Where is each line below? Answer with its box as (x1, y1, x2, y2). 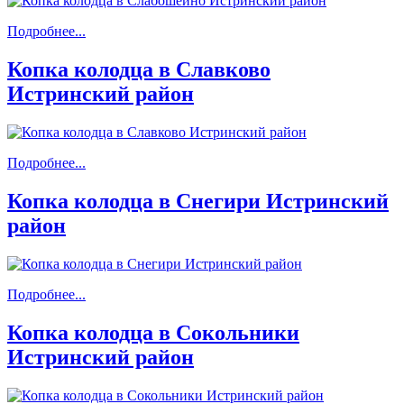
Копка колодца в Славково (7, 58, 271, 82)
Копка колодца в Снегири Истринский (7, 189, 389, 213)
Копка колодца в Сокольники (7, 320, 299, 344)
